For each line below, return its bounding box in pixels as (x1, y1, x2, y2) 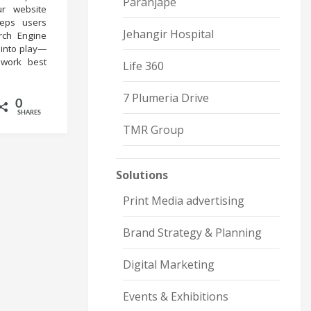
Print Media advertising (123, 193, 244, 208)
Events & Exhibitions (123, 289, 228, 304)
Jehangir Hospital (123, 26, 214, 42)
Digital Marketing (123, 257, 215, 272)
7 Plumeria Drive (123, 90, 209, 106)
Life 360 (123, 58, 164, 74)
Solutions (116, 167, 168, 183)
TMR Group (123, 122, 184, 137)
